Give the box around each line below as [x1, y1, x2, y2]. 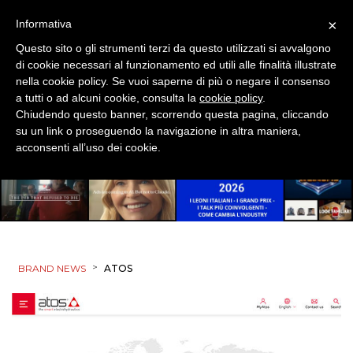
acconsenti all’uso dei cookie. [16, 141, 161, 154]
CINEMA [20, 179, 68, 193]
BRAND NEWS [18, 262, 86, 274]
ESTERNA [20, 290, 75, 304]
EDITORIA [20, 253, 77, 267]
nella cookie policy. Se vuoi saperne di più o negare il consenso [16, 75, 330, 87]
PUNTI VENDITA [20, 27, 113, 41]
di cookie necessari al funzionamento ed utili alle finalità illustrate [16, 58, 336, 71]
